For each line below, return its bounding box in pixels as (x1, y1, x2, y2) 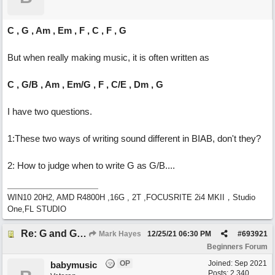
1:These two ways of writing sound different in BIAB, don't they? (7, 133, 261, 144)
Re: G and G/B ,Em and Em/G (77, 228, 87, 239)
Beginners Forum (207, 242, 268, 251)
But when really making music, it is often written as (7, 52, 209, 63)
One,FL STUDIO (7, 204, 66, 214)
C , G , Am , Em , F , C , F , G (7, 25, 126, 36)
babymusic (50, 260, 97, 270)
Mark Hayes (97, 230, 141, 238)
